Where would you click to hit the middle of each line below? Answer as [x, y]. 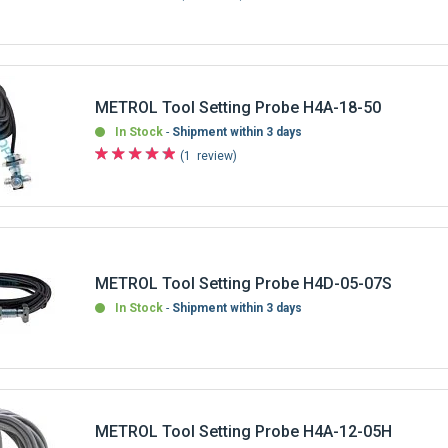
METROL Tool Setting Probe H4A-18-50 [238, 107]
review [215, 155]
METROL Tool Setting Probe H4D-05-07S [244, 283]
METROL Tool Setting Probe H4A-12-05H [244, 431]
